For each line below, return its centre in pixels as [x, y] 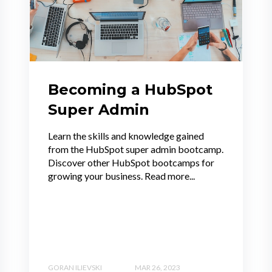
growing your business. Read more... [121, 176]
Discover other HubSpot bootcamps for [131, 163]
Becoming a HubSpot [130, 90]
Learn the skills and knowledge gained [126, 136]
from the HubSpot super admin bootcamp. [136, 149]
